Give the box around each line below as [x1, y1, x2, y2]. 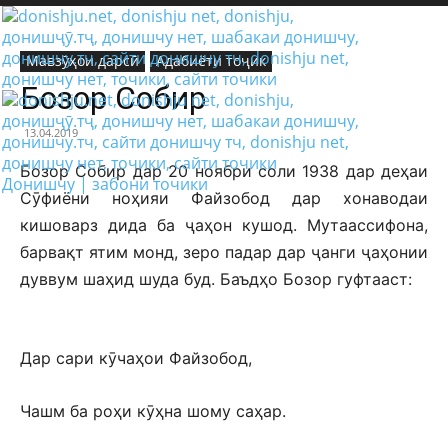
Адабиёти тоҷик [156, 51, 266, 70]
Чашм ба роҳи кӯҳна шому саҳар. [20, 401, 286, 421]
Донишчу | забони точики [2, 173, 208, 195]
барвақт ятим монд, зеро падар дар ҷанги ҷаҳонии [20, 242, 428, 262]
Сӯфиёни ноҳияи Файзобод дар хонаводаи [20, 188, 428, 208]
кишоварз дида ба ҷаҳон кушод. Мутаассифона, [20, 215, 428, 235]
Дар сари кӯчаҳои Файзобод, [20, 348, 252, 368]
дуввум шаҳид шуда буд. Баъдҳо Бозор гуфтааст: [20, 269, 412, 289]
